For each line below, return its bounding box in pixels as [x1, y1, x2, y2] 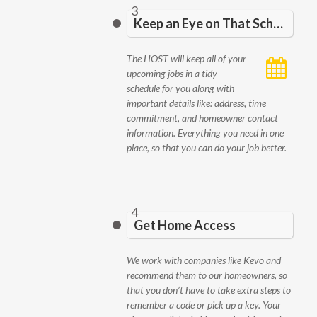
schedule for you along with [127, 82, 234, 94]
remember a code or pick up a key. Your [127, 299, 281, 311]
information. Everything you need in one [127, 127, 284, 139]
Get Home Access [134, 217, 236, 233]
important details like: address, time [127, 97, 266, 109]
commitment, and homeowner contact [127, 112, 278, 124]
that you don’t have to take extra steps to [127, 284, 291, 296]
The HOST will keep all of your [127, 52, 246, 64]
